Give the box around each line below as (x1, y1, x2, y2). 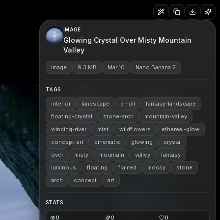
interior (51, 100, 71, 107)
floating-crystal (51, 113, 92, 120)
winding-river (51, 126, 86, 133)
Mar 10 (108, 64, 125, 71)
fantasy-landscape (146, 100, 196, 107)
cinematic (94, 138, 120, 145)
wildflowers (119, 126, 151, 133)
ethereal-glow (162, 126, 199, 133)
